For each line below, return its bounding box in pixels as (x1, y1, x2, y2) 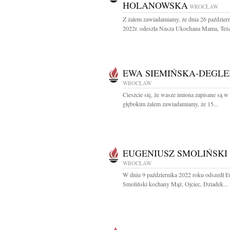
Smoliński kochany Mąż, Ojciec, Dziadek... (123, 180, 228, 188)
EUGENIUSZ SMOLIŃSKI (123, 147, 227, 159)
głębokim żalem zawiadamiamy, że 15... (123, 100, 218, 108)
